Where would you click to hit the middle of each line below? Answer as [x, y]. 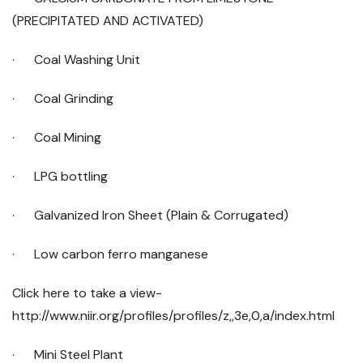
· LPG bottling [60, 176]
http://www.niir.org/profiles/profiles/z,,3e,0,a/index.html [173, 316]
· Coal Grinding [63, 98]
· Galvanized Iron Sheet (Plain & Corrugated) [150, 215]
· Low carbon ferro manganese [110, 254]
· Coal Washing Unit [76, 60]
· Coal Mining [57, 137]
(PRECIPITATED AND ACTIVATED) [108, 21]
